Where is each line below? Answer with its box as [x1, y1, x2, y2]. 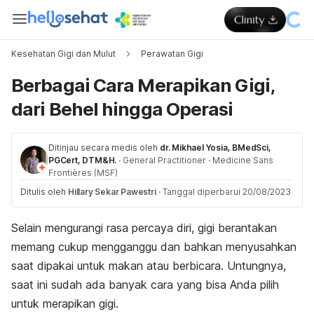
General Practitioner [123, 155, 207, 165]
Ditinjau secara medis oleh [48, 142, 158, 153]
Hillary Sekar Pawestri [68, 186, 156, 197]
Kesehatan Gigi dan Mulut [11, 48, 116, 59]
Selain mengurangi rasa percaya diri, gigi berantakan [11, 221, 277, 235]
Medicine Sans [212, 155, 274, 165]
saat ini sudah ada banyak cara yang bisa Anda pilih [11, 278, 279, 292]
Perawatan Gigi [141, 48, 203, 59]
